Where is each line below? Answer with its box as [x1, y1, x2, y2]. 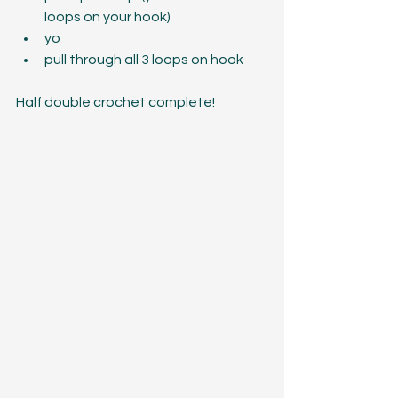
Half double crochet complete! [16, 94, 215, 109]
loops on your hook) [44, 9, 176, 24]
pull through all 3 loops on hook [44, 52, 246, 67]
